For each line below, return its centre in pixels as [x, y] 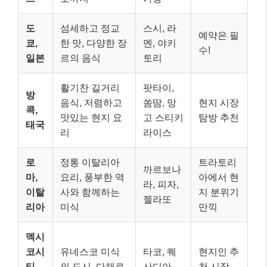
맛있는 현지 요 [91, 117]
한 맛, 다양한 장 [94, 43]
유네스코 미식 [90, 252]
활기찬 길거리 [90, 88]
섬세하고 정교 [90, 28]
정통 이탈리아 [90, 162]
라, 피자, [161, 184]
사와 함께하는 [90, 192]
